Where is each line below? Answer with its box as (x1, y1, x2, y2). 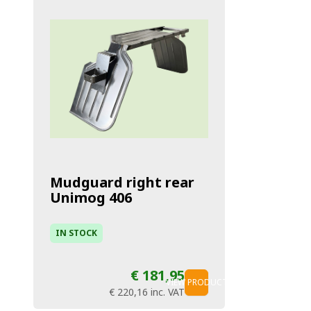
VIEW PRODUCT (165, 276, 228, 289)
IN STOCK (56, 227, 97, 239)
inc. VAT (151, 285, 185, 299)
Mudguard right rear (50, 173, 194, 192)
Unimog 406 (50, 188, 132, 208)
